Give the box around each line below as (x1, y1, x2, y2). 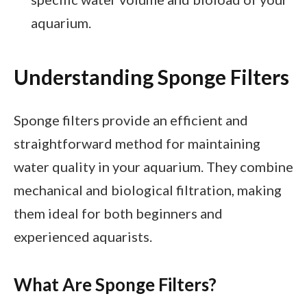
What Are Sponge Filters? (14, 274, 217, 295)
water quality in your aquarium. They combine (14, 158, 293, 175)
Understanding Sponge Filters (14, 64, 289, 90)
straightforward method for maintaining (14, 134, 260, 151)
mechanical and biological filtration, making (14, 181, 282, 198)
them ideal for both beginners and (14, 204, 223, 221)
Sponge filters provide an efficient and (14, 111, 248, 128)
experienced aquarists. (14, 228, 152, 245)
